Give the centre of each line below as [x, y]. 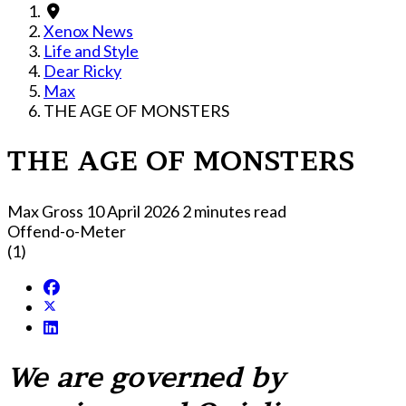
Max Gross [45, 211]
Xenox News [88, 31]
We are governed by [147, 377]
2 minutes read [234, 211]
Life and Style [91, 51]
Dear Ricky [82, 71]
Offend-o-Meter [67, 231]
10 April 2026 [134, 211]
